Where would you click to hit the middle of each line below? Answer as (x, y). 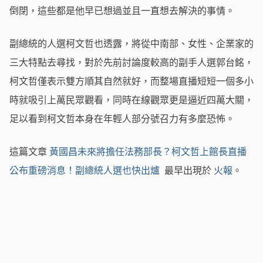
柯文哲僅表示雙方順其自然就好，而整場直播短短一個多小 (131, 81)
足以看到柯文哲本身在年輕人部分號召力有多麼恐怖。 (123, 119)
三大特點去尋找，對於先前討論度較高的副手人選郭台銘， (131, 63)
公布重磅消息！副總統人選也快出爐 (86, 171)
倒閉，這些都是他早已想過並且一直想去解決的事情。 (123, 11)
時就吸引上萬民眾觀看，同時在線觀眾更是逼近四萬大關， (131, 100)
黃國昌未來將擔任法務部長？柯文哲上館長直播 (148, 152)
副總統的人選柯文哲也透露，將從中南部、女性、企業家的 (131, 44)
